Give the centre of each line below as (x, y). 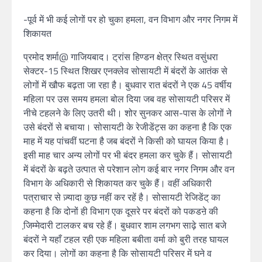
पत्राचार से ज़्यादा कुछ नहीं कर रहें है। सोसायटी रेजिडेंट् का (122, 197)
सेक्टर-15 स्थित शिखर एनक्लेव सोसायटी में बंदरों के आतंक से (125, 71)
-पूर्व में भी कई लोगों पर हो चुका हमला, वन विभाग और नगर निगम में (130, 19)
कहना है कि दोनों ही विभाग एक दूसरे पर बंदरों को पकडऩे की (121, 211)
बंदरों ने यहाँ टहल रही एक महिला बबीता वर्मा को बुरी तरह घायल (126, 239)
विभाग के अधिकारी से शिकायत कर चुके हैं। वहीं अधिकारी (118, 183)
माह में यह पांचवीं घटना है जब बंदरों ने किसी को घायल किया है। (127, 141)
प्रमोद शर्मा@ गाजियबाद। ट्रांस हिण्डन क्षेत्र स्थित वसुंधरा (121, 57)
